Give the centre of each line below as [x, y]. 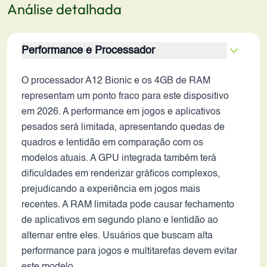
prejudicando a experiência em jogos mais [111, 190]
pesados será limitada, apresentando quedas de [123, 128]
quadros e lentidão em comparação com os [112, 143]
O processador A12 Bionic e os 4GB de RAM [116, 81]
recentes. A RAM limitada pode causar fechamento [128, 205]
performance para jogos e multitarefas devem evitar [129, 252]
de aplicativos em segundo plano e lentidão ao [120, 221]
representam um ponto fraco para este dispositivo [125, 97]
